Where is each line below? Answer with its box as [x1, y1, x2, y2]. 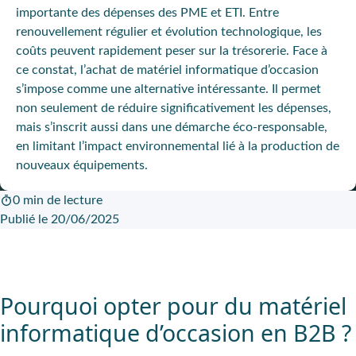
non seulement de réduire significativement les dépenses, [16, 102, 331, 114]
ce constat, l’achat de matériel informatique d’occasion [16, 64, 319, 76]
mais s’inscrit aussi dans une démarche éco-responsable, [16, 121, 327, 133]
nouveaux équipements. [16, 159, 148, 172]
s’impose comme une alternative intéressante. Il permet [16, 83, 321, 95]
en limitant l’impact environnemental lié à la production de [16, 140, 339, 153]
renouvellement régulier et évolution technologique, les [16, 25, 322, 38]
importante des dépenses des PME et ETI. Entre [16, 6, 279, 19]
